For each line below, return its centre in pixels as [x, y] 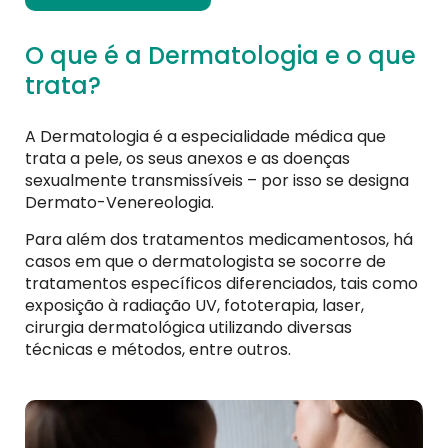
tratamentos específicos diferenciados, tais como [221, 283]
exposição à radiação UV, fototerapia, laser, [194, 305]
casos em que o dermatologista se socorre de [205, 261]
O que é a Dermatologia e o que [220, 56]
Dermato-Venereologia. [119, 203]
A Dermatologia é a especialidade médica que [205, 137]
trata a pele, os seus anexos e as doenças [187, 159]
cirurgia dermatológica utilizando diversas [188, 327]
